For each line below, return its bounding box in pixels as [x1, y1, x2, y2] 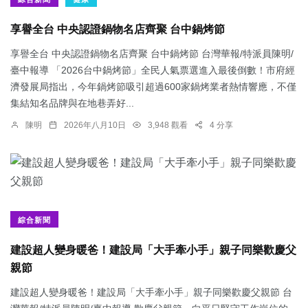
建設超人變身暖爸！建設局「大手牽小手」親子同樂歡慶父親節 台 [10, 287, 292, 298]
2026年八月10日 [64, 120, 126, 131]
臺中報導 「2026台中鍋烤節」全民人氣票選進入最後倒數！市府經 [10, 65, 295, 76]
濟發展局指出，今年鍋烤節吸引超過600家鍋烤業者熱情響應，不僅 [10, 81, 296, 93]
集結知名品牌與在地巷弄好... [10, 98, 134, 109]
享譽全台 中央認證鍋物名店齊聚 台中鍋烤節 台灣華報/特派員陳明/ [10, 48, 294, 60]
